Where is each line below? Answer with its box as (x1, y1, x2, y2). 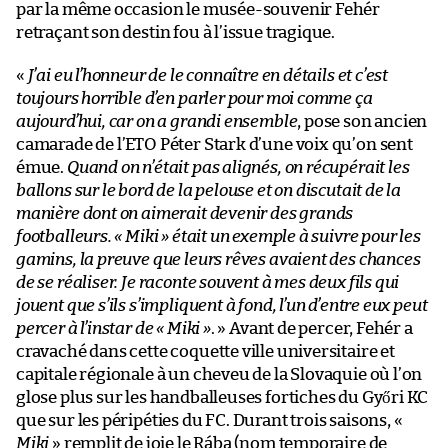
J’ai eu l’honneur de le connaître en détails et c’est (27, 67, 389, 85)
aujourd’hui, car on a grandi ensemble (16, 113, 298, 131)
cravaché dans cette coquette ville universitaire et (16, 343, 395, 361)
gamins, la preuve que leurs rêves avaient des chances (16, 251, 421, 269)
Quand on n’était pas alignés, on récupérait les (66, 159, 410, 177)
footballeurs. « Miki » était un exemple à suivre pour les (16, 228, 421, 246)
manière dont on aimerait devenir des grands (16, 205, 354, 223)
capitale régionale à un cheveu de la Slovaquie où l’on (16, 366, 423, 384)
